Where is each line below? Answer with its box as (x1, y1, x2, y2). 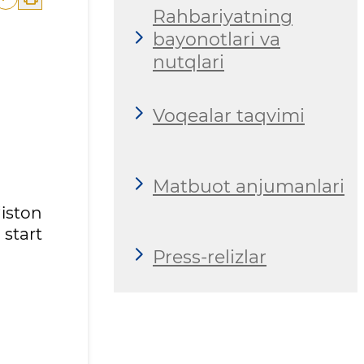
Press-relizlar (153, 245, 266, 268)
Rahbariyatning (153, 6, 292, 28)
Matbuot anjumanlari (153, 175, 344, 197)
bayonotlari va (153, 28, 280, 51)
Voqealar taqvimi (153, 104, 305, 127)
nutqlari (153, 51, 224, 74)
